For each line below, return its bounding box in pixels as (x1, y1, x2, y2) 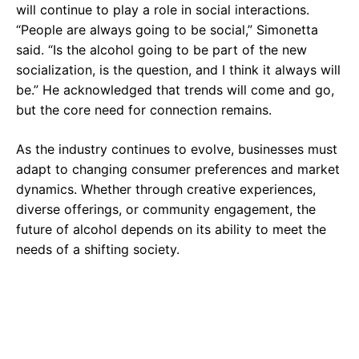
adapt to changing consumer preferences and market (16, 160, 340, 177)
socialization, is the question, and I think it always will (16, 61, 341, 78)
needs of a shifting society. (16, 240, 179, 257)
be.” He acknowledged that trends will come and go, (16, 81, 334, 98)
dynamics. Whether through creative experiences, (16, 180, 316, 197)
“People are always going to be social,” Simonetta (16, 21, 318, 38)
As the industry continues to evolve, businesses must (16, 140, 337, 157)
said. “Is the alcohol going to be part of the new (16, 41, 307, 58)
